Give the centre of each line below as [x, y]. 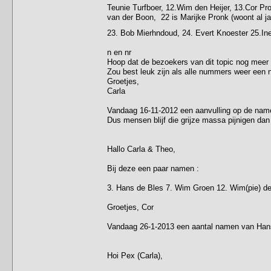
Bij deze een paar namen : [153, 168]
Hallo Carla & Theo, [141, 149]
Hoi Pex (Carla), [135, 255]
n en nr [119, 52]
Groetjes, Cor [130, 207]
